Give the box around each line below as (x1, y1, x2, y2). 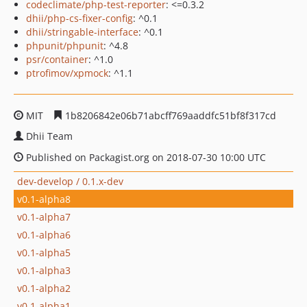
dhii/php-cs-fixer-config (26, 12, 133, 25)
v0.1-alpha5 (17, 245, 71, 259)
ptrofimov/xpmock (26, 66, 108, 79)
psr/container (26, 53, 88, 66)
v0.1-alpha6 (17, 228, 71, 241)
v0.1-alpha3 (17, 263, 71, 277)
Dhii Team (26, 130, 73, 143)
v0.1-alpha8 (17, 192, 71, 206)
